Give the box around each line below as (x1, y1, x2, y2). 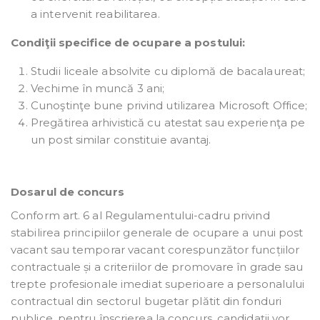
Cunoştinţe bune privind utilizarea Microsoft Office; (31, 99, 308, 113)
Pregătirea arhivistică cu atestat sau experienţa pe (31, 116, 306, 130)
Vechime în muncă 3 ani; (31, 81, 165, 96)
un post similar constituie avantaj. (31, 133, 211, 147)
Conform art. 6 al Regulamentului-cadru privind (11, 209, 270, 223)
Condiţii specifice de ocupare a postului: (11, 36, 246, 50)
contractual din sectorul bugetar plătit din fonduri (11, 294, 282, 309)
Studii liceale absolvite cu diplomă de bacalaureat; (31, 64, 306, 79)
